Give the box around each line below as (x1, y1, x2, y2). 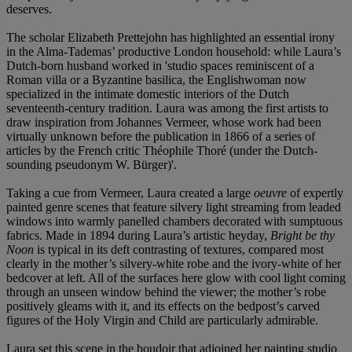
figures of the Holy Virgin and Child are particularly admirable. (6, 313, 318, 327)
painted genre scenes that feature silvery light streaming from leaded (6, 200, 341, 214)
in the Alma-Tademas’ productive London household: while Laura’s (6, 44, 341, 58)
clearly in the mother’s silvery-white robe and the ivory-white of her (6, 256, 341, 270)
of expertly (290, 185, 343, 200)
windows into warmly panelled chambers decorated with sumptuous (6, 214, 343, 228)
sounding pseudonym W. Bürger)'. (6, 157, 177, 171)
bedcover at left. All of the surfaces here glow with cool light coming (6, 270, 346, 284)
